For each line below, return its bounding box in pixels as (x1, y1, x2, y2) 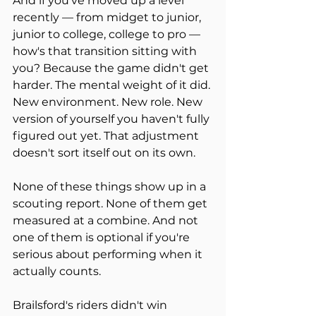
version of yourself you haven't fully (13, 112, 212, 126)
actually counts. (13, 265, 101, 279)
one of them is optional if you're (13, 231, 193, 245)
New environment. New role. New (13, 95, 205, 109)
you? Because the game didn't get (13, 61, 212, 75)
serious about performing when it (13, 248, 205, 262)
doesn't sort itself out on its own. (13, 146, 195, 160)
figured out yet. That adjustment (13, 129, 202, 143)
